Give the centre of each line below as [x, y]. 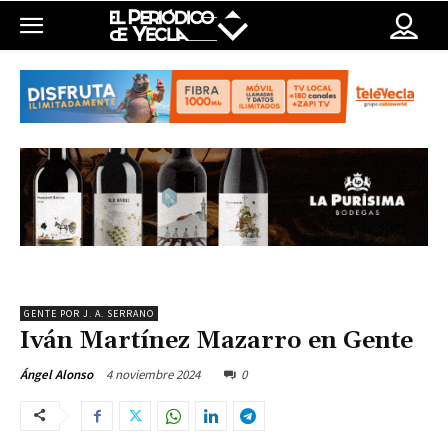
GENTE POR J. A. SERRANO [89, 314]
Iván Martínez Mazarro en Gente [216, 341]
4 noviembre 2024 [153, 375]
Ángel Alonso [56, 375]
